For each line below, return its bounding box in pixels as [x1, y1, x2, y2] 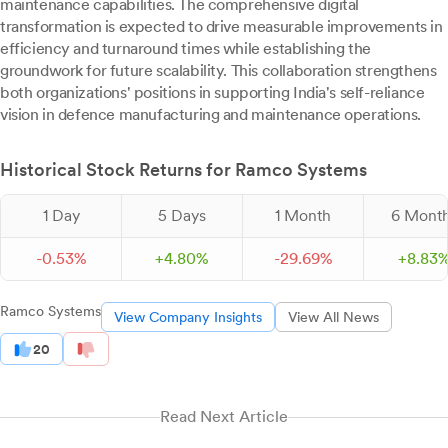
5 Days [158, 206, 206, 225]
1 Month [275, 206, 331, 225]
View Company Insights [114, 309, 262, 325]
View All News [288, 309, 379, 325]
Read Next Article [160, 407, 288, 427]
